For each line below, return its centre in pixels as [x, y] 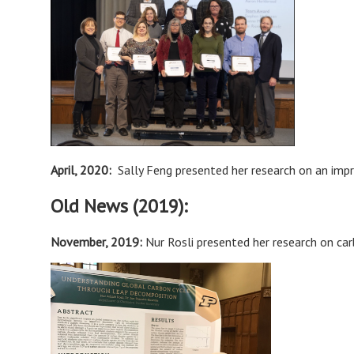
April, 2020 [79, 170]
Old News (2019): [119, 206]
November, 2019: [98, 242]
